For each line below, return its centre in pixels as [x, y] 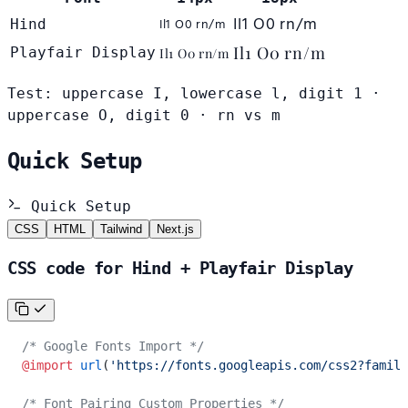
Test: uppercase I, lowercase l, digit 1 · [194, 93]
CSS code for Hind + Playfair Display [180, 269]
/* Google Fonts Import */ [113, 346]
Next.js [175, 229]
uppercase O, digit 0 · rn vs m [144, 115]
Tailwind [121, 229]
